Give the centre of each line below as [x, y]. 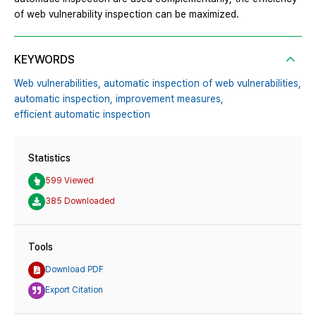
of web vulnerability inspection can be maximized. [127, 14]
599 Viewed [69, 181]
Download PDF [74, 270]
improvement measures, [170, 98]
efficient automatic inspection [82, 114]
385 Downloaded [80, 201]
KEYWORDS [44, 59]
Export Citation [74, 290]
